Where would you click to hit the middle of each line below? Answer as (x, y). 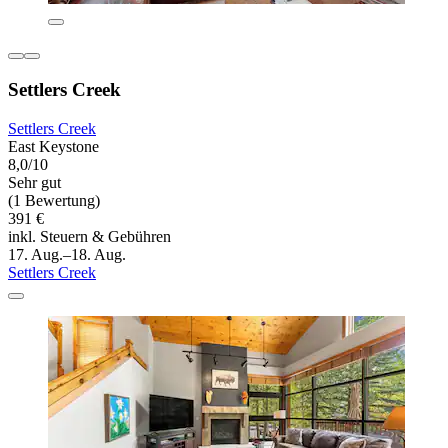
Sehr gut (34, 182)
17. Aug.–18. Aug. (67, 254)
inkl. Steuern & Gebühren (89, 236)
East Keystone (53, 146)
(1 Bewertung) (54, 200)
